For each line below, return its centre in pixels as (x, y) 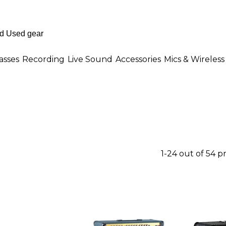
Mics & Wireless (194, 59)
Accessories (138, 59)
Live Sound (90, 59)
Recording (43, 59)
